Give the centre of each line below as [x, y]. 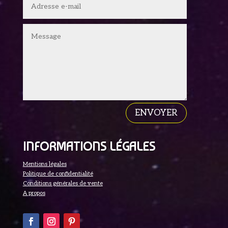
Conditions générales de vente [63, 184]
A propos [34, 193]
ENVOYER [156, 113]
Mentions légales [45, 164]
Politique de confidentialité [58, 174]
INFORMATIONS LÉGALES [89, 147]
